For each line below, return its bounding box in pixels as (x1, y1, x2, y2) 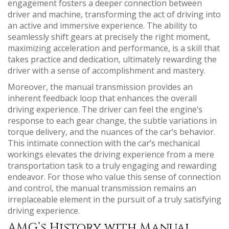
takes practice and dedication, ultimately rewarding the (8, 54, 217, 65)
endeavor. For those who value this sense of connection (8, 171, 221, 183)
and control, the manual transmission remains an (8, 182, 196, 194)
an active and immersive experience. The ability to (8, 20, 197, 32)
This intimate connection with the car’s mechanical (8, 138, 200, 149)
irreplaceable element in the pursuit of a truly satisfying (8, 194, 221, 205)
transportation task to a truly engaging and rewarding (8, 160, 217, 172)
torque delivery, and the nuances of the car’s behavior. (8, 126, 215, 138)
